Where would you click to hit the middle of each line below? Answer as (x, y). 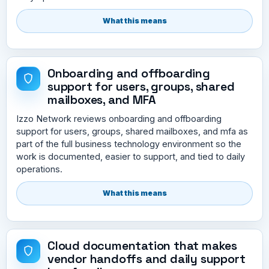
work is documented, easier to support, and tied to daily (131, 156)
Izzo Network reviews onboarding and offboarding (119, 118)
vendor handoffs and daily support (147, 258)
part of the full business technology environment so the (129, 144)
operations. (39, 169)
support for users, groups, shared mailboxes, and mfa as (132, 131)
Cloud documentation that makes (142, 245)
